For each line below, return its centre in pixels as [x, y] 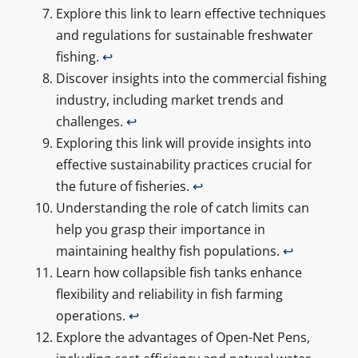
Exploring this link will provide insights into [183, 143]
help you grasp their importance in [160, 229]
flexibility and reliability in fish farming [169, 294]
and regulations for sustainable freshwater [184, 35]
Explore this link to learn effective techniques [191, 13]
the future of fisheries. [124, 186]
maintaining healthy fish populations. [169, 251]
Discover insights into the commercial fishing [191, 78]
